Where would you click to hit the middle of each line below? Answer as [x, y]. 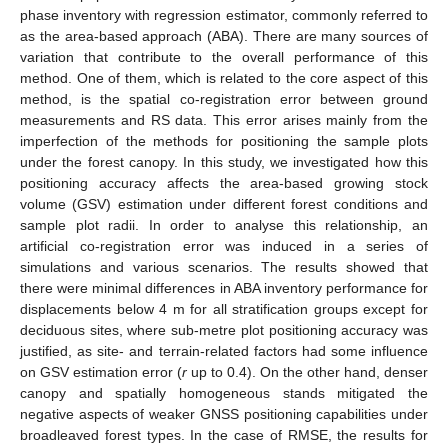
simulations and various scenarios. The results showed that [224, 266]
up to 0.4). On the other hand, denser [307, 371]
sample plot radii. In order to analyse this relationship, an [224, 224]
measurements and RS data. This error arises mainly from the [224, 119]
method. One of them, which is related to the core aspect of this [224, 77]
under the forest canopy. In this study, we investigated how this [224, 161]
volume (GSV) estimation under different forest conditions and [224, 203]
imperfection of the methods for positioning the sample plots [224, 140]
